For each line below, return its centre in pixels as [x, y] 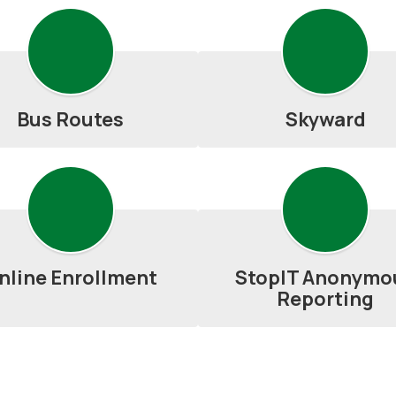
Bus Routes [71, 120]
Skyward [325, 120]
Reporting [326, 299]
